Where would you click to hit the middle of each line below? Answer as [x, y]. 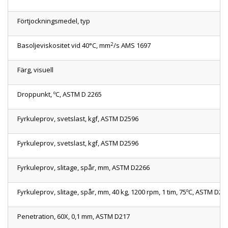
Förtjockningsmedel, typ [54, 21]
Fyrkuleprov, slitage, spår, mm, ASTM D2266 [83, 168]
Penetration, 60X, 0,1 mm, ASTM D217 [74, 217]
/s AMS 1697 [132, 46]
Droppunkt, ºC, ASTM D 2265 [60, 94]
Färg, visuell [35, 70]
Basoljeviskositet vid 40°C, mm [64, 46]
